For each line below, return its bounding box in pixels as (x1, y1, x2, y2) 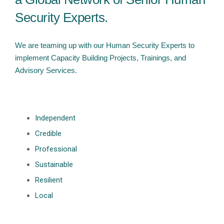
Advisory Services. (15, 66, 79, 74)
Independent (35, 113, 75, 122)
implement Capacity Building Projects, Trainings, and (15, 53, 186, 62)
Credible (35, 129, 61, 138)
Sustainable (35, 160, 73, 169)
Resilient (35, 175, 62, 184)
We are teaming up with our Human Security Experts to (15, 41, 194, 49)
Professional (35, 144, 77, 153)
